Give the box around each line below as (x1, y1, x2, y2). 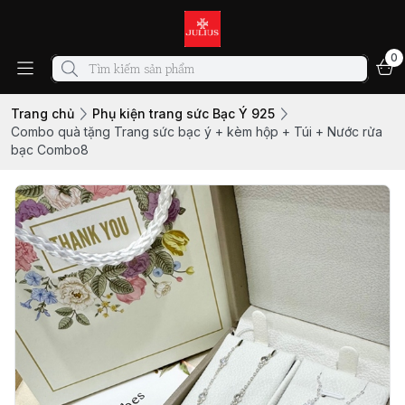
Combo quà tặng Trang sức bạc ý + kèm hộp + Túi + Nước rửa (11, 124, 382, 139)
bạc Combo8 (11, 142, 89, 157)
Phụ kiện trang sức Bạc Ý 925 (92, 106, 275, 121)
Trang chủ (11, 106, 74, 121)
